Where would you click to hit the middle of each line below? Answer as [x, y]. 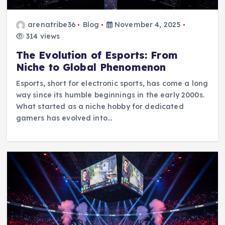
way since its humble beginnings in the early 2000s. [110, 95]
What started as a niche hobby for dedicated [100, 107]
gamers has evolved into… [64, 118]
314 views [42, 36]
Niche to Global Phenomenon [91, 68]
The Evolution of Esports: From [97, 55]
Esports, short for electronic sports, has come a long [112, 84]
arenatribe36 [52, 25]
